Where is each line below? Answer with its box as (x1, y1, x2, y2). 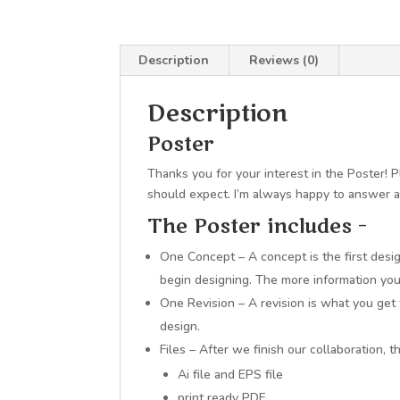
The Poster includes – (147, 213, 368, 240)
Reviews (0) (249, 52, 320, 69)
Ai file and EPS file (178, 366, 284, 383)
